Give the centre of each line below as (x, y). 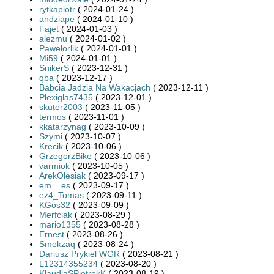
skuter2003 (61, 107)
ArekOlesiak (62, 175)
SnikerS (54, 68)
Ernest (52, 234)
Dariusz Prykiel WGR (80, 254)
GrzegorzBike (65, 156)
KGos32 (55, 205)
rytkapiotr (57, 9)
